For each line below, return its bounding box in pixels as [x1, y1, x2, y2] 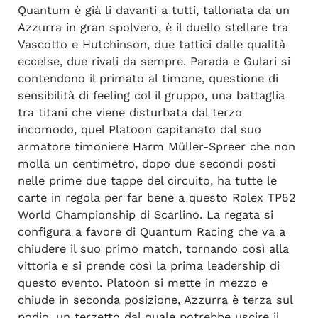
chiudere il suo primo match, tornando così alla [17, 242, 289, 256]
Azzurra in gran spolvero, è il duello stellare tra [17, 21, 288, 35]
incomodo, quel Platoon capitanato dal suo [17, 123, 261, 137]
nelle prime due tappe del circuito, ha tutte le [17, 174, 277, 188]
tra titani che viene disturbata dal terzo [17, 106, 242, 120]
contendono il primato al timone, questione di [17, 72, 278, 86]
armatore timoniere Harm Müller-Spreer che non [17, 140, 295, 154]
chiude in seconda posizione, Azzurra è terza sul [17, 293, 292, 307]
